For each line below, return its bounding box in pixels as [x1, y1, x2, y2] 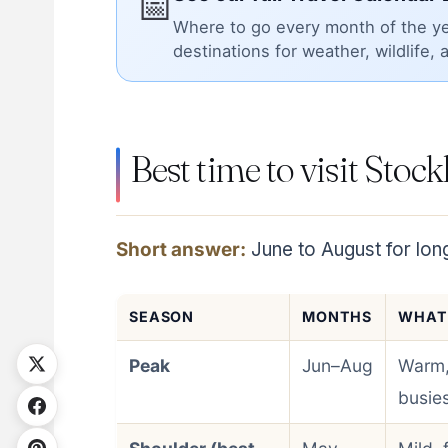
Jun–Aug [301, 355, 373, 377]
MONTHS [301, 308, 373, 326]
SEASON [128, 308, 195, 326]
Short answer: [115, 237, 246, 261]
